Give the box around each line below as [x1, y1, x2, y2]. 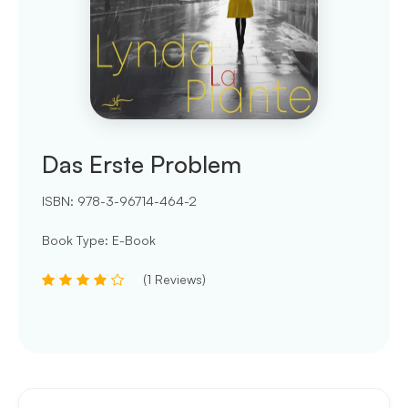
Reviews [155, 271, 202, 288]
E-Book [112, 232, 156, 249]
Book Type [42, 232, 105, 249]
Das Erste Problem [42, 149, 241, 179]
